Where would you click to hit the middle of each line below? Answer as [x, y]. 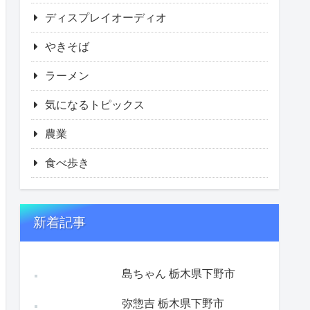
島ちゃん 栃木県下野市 [179, 273]
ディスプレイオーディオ [106, 17]
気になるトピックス [95, 104]
